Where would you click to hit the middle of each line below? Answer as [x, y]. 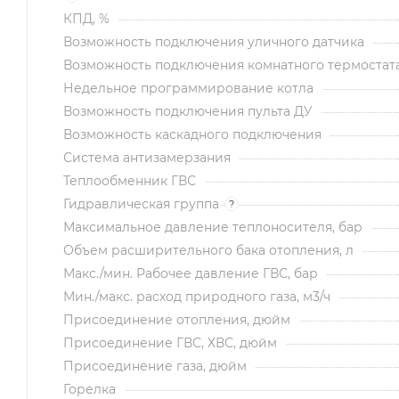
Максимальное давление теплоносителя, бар [213, 227]
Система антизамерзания [147, 157]
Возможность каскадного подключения [192, 134]
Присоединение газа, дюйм [155, 366]
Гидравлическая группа [141, 204]
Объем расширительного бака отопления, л [208, 250]
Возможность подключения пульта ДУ [188, 111]
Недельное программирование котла [188, 88]
